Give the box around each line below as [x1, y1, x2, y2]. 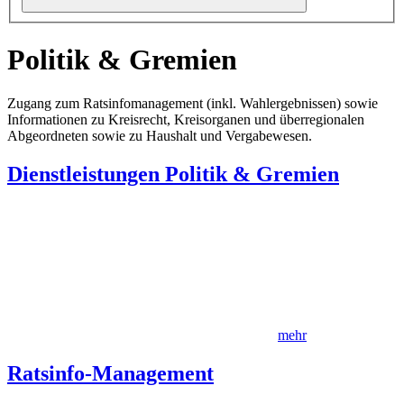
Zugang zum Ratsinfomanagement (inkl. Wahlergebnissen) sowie [7, 96, 378, 112]
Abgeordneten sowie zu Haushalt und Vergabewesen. [7, 128, 312, 144]
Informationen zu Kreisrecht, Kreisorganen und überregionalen [7, 112, 364, 128]
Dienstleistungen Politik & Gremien [7, 162, 339, 187]
